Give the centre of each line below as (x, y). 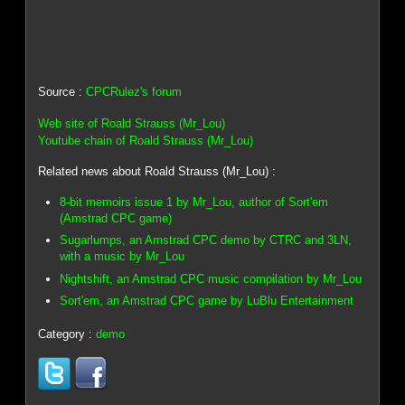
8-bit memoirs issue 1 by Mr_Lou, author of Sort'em (194, 202)
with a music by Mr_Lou (122, 257)
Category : (67, 334)
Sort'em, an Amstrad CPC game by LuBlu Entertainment (207, 301)
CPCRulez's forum (134, 92)
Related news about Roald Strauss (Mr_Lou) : (157, 172)
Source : (62, 92)
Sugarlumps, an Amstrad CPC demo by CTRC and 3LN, (206, 240)
